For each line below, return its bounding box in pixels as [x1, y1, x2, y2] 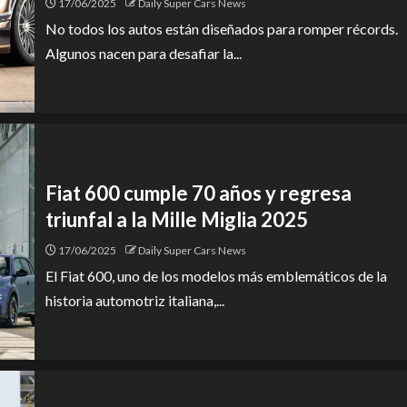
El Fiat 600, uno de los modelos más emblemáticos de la [45, 267, 387, 284]
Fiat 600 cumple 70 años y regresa [45, 181, 352, 205]
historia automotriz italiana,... [45, 292, 224, 309]
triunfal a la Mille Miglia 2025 [45, 207, 308, 232]
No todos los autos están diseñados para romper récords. [45, 20, 398, 37]
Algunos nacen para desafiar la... [45, 45, 242, 62]
